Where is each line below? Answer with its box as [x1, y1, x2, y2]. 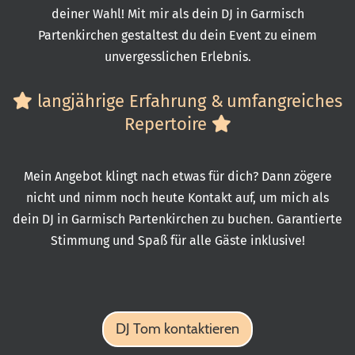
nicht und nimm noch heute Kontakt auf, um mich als [26, 189, 329, 205]
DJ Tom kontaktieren [116, 319, 239, 338]
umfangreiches [227, 90, 342, 112]
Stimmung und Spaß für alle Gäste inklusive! [50, 232, 305, 248]
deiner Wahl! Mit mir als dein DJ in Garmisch [51, 6, 304, 21]
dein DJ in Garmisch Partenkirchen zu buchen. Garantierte [13, 211, 342, 227]
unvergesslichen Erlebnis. [104, 48, 251, 64]
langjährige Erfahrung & [32, 90, 223, 112]
